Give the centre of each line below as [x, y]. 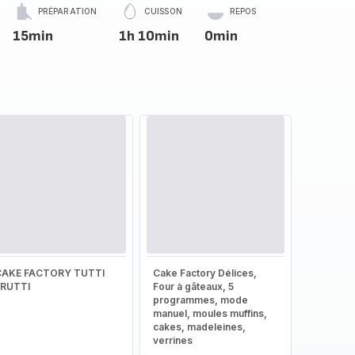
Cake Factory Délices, [204, 273]
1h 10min [149, 36]
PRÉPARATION [67, 11]
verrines [172, 340]
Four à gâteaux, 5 [193, 286]
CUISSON [163, 11]
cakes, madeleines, [199, 327]
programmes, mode [200, 300]
